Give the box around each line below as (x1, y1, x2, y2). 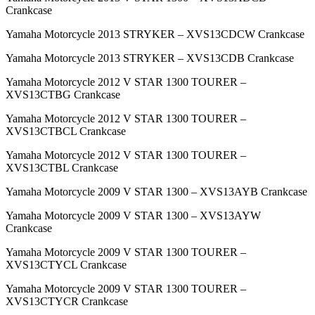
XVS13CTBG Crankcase (6, 89, 120, 101)
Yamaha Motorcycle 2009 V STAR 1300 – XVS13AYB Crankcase (6, 186, 307, 198)
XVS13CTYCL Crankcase (6, 259, 127, 271)
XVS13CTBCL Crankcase (6, 125, 126, 138)
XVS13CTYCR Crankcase (6, 295, 128, 308)
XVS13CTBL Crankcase (6, 162, 118, 174)
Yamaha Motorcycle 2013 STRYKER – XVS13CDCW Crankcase (6, 28, 304, 41)
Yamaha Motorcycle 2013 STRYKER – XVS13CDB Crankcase (6, 52, 294, 65)
